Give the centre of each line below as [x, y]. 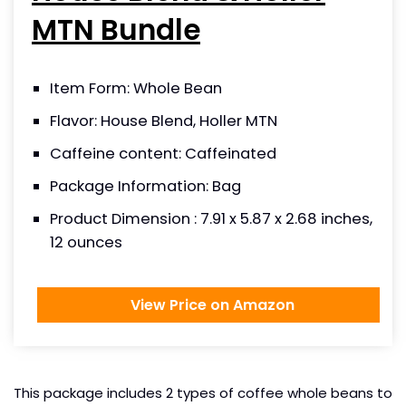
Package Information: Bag [145, 186]
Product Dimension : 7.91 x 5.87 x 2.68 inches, [211, 218]
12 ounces [86, 242]
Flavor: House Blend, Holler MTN [164, 121]
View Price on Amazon [208, 304]
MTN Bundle [116, 29]
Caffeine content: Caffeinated [163, 153]
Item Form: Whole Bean [136, 88]
